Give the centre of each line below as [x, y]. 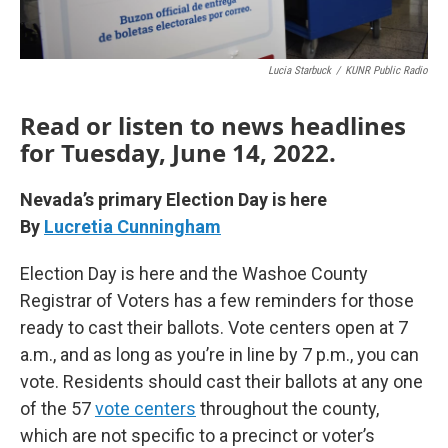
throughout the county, [287, 408]
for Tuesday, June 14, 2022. [178, 152]
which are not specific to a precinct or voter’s [197, 435]
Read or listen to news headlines [213, 125]
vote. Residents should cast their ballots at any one [221, 381]
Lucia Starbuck [299, 70]
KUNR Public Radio [386, 70]
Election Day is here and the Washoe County [194, 273]
